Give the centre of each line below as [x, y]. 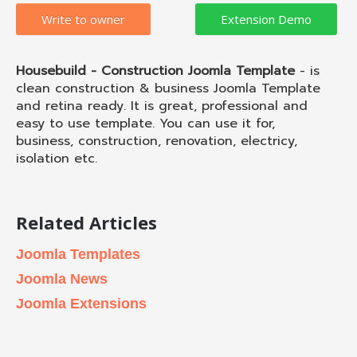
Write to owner [83, 19]
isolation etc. [57, 158]
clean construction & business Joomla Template [168, 88]
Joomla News [62, 279]
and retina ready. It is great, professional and [162, 106]
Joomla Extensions [81, 303]
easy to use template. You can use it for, [145, 123]
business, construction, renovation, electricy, [157, 141]
